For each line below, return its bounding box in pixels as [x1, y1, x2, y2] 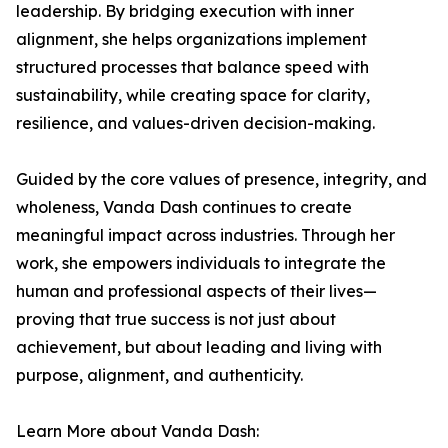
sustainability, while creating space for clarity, [16, 85, 370, 105]
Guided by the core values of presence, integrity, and [16, 169, 427, 189]
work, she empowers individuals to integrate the [16, 253, 386, 273]
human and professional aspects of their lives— [16, 281, 377, 301]
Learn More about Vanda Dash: [16, 421, 259, 441]
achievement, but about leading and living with [16, 337, 382, 357]
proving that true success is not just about [16, 309, 336, 329]
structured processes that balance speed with [16, 57, 369, 77]
